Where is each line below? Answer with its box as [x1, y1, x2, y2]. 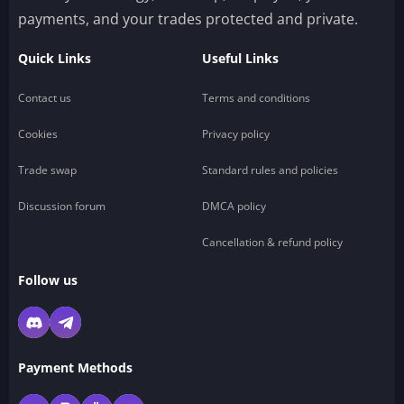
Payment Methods [18, 359, 133, 376]
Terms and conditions [202, 90, 310, 106]
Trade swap [18, 162, 77, 178]
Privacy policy [202, 126, 270, 142]
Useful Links [202, 50, 279, 67]
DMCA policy [202, 198, 266, 214]
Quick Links [18, 50, 91, 67]
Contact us [18, 90, 71, 106]
